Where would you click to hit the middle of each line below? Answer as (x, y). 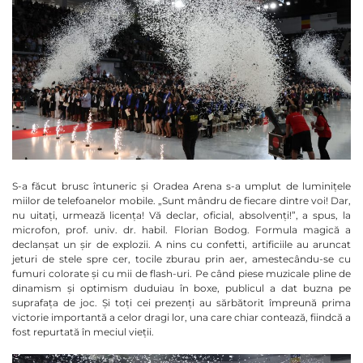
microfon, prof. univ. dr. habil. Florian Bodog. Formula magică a (181, 230)
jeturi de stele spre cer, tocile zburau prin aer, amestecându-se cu (181, 259)
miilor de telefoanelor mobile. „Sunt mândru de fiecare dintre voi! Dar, (181, 201)
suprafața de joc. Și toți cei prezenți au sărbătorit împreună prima (181, 303)
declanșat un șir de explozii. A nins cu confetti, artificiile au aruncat (181, 245)
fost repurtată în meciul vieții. (83, 332)
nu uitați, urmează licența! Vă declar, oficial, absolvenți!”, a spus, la (181, 216)
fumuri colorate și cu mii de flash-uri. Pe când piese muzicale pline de (181, 274)
